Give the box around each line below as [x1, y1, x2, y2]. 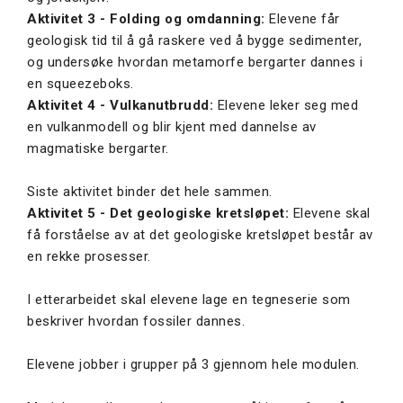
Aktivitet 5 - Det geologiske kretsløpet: [27, 205, 289, 222]
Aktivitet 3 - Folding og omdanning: [27, 11, 265, 28]
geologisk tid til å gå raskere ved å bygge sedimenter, [27, 32, 362, 49]
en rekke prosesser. [27, 248, 155, 265]
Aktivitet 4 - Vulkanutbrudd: [27, 97, 213, 114]
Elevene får [264, 11, 340, 28]
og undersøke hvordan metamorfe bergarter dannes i [27, 54, 363, 71]
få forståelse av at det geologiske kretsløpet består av [27, 227, 373, 244]
